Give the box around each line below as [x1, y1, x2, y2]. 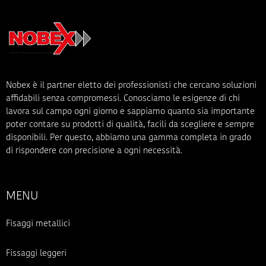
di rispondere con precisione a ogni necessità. [6, 147, 182, 156]
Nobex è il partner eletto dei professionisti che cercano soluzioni [6, 81, 256, 90]
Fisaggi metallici [6, 219, 70, 229]
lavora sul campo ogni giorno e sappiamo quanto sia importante [6, 107, 255, 116]
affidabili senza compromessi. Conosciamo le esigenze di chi [6, 94, 240, 103]
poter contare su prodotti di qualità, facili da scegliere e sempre [6, 121, 254, 129]
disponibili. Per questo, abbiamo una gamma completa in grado [6, 134, 251, 142]
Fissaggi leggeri [6, 249, 66, 258]
